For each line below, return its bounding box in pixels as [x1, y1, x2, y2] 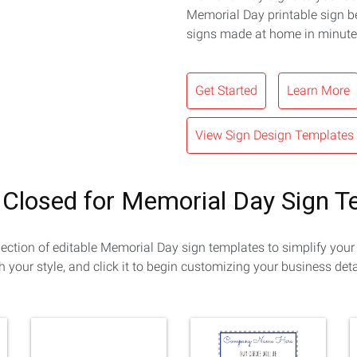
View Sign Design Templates [195, 127, 354, 143]
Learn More [287, 83, 350, 99]
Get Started [195, 83, 257, 99]
